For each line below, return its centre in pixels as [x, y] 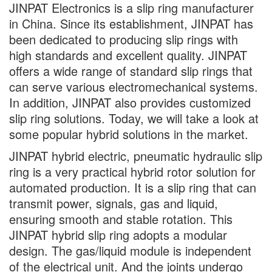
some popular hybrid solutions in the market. [129, 134]
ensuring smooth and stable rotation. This [121, 219]
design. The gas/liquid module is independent [130, 250]
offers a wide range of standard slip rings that [131, 71]
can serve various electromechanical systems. [134, 87]
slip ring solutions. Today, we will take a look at [134, 118]
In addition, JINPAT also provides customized [130, 102]
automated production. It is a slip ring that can [133, 187]
